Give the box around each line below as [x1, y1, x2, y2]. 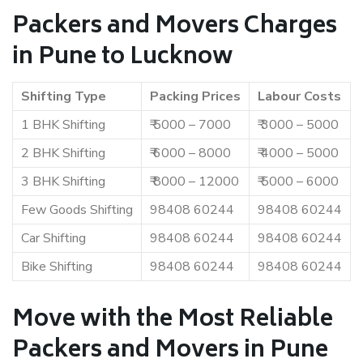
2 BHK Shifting [21, 144, 105, 162]
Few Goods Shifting [21, 201, 133, 219]
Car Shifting [21, 229, 86, 247]
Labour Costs [258, 88, 341, 105]
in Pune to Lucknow [12, 38, 233, 78]
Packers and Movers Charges [12, 7, 337, 47]
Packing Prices [150, 88, 241, 105]
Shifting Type [21, 88, 106, 105]
